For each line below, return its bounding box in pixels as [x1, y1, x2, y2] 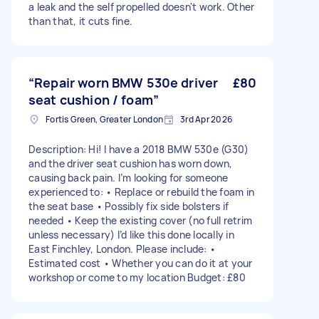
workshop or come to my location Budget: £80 [28, 271, 246, 284]
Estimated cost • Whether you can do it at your [28, 256, 253, 270]
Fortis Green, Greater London [46, 113, 163, 125]
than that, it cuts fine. [28, 14, 132, 28]
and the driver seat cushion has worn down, [28, 157, 233, 170]
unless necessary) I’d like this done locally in [28, 228, 234, 241]
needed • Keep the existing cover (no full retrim [28, 214, 252, 227]
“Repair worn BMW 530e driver [28, 74, 219, 91]
